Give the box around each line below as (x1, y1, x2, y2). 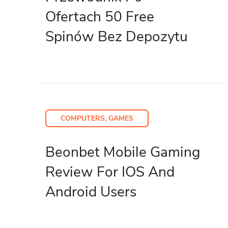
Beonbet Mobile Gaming (45, 142, 200, 162)
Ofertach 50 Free (45, 7, 154, 26)
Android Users (45, 182, 136, 202)
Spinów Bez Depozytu (45, 26, 188, 46)
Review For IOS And (45, 162, 175, 182)
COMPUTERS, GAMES (61, 113, 133, 123)
